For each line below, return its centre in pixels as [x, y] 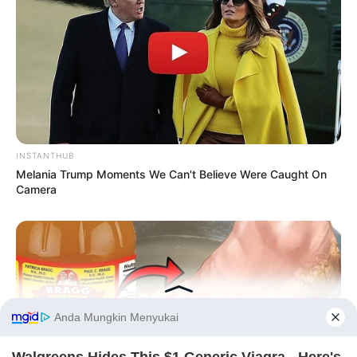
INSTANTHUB [45, 155]
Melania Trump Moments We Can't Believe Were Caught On [171, 174]
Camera [36, 189]
